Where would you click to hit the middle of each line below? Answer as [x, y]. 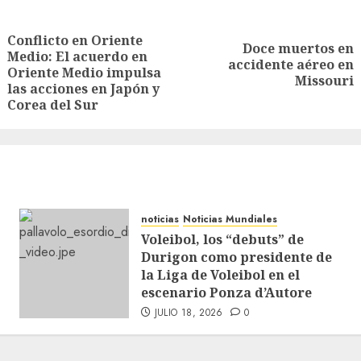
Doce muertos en [298, 48]
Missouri [324, 81]
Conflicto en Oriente [75, 40]
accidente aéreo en [291, 64]
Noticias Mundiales [230, 219]
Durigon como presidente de [236, 257]
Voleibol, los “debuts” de [222, 239]
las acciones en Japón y [83, 89]
